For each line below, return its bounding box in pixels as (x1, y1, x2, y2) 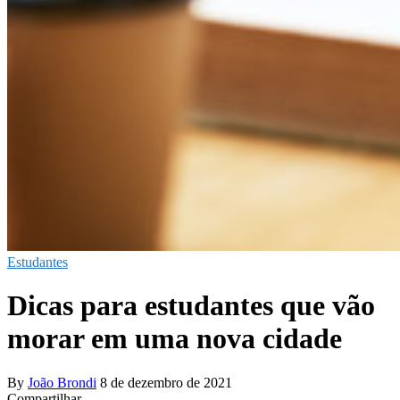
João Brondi (28, 374, 96, 390)
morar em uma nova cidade (7, 322, 342, 355)
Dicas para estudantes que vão (7, 289, 375, 322)
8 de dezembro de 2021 (100, 374, 232, 390)
